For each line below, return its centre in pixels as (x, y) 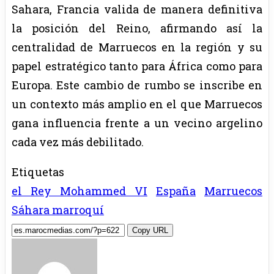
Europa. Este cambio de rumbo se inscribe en (137, 85)
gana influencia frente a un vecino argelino (137, 123)
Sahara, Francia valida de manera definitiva (137, 9)
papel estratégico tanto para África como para (137, 66)
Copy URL (150, 230)
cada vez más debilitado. (78, 142)
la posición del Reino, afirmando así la (137, 28)
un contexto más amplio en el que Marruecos (137, 104)
